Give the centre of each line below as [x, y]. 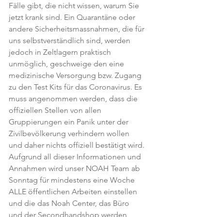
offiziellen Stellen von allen [56, 110]
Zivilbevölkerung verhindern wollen [70, 133]
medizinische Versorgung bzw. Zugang [76, 75]
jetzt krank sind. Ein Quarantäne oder [73, 17]
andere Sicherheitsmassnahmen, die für [77, 29]
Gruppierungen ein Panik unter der [70, 122]
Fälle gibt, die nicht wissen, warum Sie [75, 6]
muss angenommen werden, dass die [74, 99]
